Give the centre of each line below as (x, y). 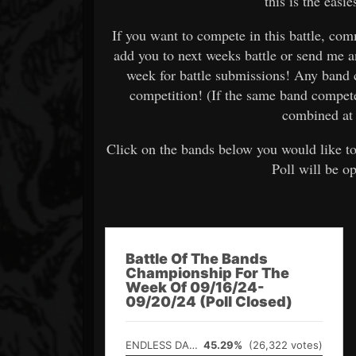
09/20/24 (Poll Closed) (209, 301)
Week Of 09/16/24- (195, 287)
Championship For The (207, 273)
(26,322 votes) (282, 344)
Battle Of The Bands (197, 258)
